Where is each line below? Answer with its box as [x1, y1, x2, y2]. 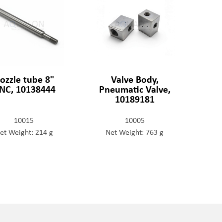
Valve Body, [111, 72, 159, 86]
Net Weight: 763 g [106, 126, 164, 137]
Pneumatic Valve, [99, 82, 170, 96]
